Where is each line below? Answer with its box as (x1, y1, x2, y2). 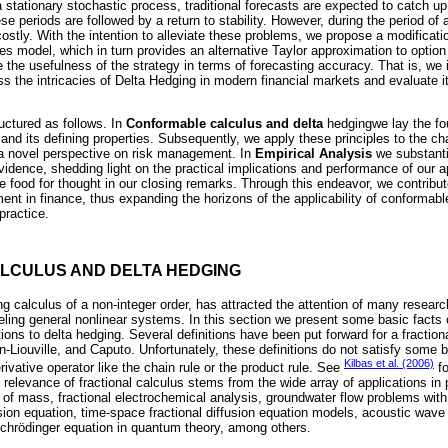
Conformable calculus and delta (126, 116, 323, 132)
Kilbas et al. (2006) (344, 356, 434, 369)
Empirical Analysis (255, 146, 372, 162)
